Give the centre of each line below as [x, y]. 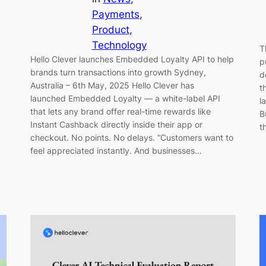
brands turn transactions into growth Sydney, [118, 72]
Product [110, 30]
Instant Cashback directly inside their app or [116, 125]
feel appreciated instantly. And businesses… [116, 151]
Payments [115, 15]
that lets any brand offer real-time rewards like [120, 112]
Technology [119, 45]
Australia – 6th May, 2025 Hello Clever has [112, 85]
